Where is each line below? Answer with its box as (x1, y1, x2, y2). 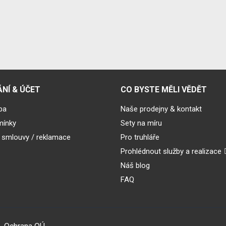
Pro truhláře (121, 132, 159, 142)
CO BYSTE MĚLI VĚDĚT (121, 84, 207, 94)
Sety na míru (121, 118, 162, 128)
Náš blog (121, 160, 150, 170)
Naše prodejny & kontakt (121, 104, 202, 114)
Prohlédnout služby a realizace (121, 146, 221, 156)
